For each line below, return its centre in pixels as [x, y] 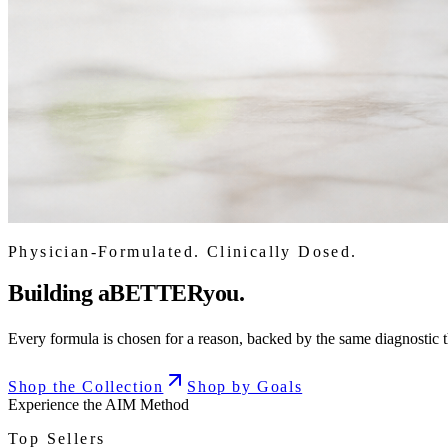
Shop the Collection [86, 386]
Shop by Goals [245, 386]
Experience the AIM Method [98, 404]
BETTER [156, 292]
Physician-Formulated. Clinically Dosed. [183, 251]
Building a [59, 292]
